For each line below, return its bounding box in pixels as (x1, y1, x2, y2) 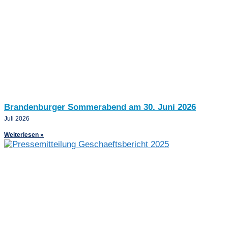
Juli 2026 (4, 115, 30, 123)
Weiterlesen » (4, 131, 44, 139)
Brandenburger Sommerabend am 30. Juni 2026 (4, 102, 196, 112)
